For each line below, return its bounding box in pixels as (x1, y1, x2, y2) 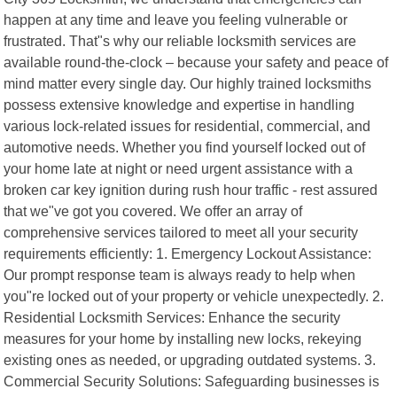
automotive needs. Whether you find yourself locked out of (4, 138, 366, 155)
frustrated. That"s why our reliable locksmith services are (4, 32, 357, 49)
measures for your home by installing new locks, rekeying (4, 330, 362, 346)
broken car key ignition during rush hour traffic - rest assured (4, 181, 378, 198)
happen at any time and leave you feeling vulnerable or (4, 11, 348, 27)
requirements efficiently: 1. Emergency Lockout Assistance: (4, 245, 372, 261)
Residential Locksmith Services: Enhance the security (4, 308, 341, 325)
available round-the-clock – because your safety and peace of (4, 53, 389, 70)
